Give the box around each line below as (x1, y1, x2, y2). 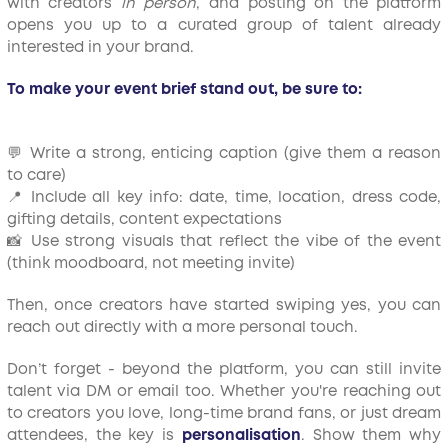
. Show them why (300, 429, 442, 443)
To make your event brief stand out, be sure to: (6, 83, 362, 97)
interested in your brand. (6, 41, 194, 55)
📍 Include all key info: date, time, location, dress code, (6, 191, 442, 205)
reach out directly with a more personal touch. (6, 321, 358, 335)
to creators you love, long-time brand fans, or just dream (6, 407, 442, 421)
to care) (6, 169, 66, 183)
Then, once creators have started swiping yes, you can (6, 299, 442, 313)
